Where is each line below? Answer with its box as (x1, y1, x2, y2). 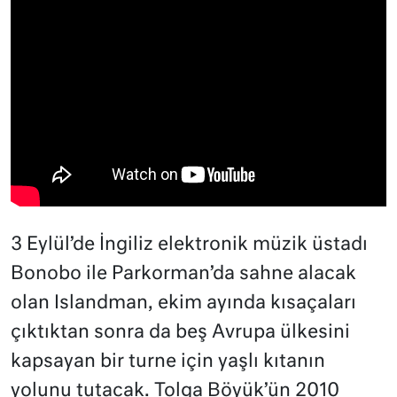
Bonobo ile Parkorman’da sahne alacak (11, 264, 356, 284)
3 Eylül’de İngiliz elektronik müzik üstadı (11, 235, 368, 254)
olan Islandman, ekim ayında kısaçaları (11, 293, 356, 313)
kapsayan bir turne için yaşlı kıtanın (11, 352, 325, 371)
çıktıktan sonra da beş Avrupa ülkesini (11, 323, 350, 342)
